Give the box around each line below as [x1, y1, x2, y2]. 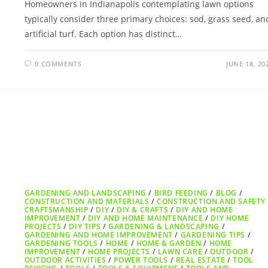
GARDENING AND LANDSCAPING [24, 188, 147, 199]
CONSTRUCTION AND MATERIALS [24, 196, 150, 207]
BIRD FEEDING [154, 188, 208, 199]
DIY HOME [211, 213, 249, 224]
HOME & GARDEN [136, 238, 202, 249]
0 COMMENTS [35, 59, 82, 68]
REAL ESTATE [175, 255, 226, 266]
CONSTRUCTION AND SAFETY [157, 196, 266, 207]
